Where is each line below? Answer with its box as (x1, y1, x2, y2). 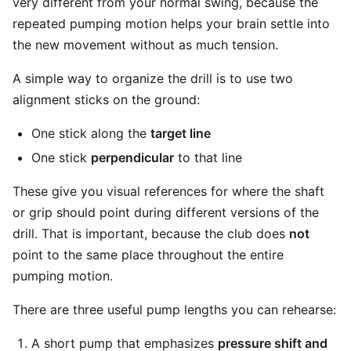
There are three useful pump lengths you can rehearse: (13, 302, 336, 317)
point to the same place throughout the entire (13, 247, 284, 262)
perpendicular (91, 150, 174, 165)
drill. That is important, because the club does (13, 226, 289, 241)
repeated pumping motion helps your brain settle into (13, 16, 330, 31)
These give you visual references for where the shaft (13, 183, 324, 199)
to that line (174, 150, 242, 165)
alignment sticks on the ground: (13, 92, 200, 107)
